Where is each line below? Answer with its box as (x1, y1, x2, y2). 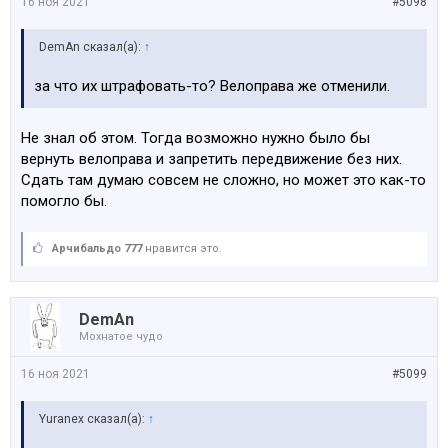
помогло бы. (21, 192, 107, 211)
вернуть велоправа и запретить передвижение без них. (21, 150, 402, 169)
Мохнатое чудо (79, 330, 163, 344)
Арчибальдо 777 (52, 242, 142, 256)
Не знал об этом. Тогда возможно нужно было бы (21, 129, 370, 148)
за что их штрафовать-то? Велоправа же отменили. (34, 77, 390, 96)
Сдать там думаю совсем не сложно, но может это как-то (21, 171, 426, 190)
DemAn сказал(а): (39, 40, 144, 55)
